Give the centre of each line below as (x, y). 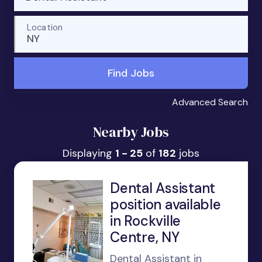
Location (45, 27)
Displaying (89, 153)
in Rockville (146, 221)
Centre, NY (145, 237)
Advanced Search (210, 102)
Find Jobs (131, 73)
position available (166, 204)
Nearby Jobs (131, 132)
